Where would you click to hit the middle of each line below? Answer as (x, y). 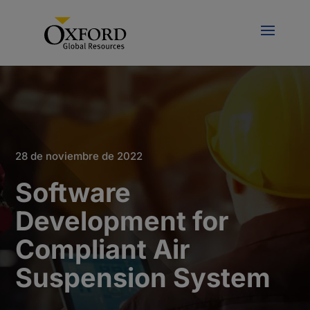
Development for (122, 221)
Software (73, 192)
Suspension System (143, 277)
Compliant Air (103, 249)
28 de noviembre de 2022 (79, 156)
